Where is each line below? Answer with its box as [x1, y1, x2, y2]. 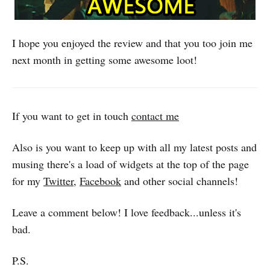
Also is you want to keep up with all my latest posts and [12, 139, 257, 154]
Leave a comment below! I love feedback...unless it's [12, 204, 241, 219]
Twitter [43, 173, 74, 188]
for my [12, 173, 43, 188]
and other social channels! [121, 173, 238, 188]
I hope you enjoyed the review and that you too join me [12, 35, 253, 50]
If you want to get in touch [12, 108, 131, 123]
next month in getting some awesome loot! [12, 52, 197, 67]
